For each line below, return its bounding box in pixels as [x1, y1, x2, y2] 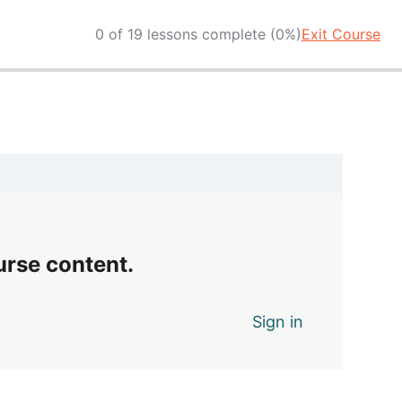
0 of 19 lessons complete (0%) [95, 24, 301, 43]
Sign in [252, 311, 304, 331]
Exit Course [301, 24, 380, 43]
